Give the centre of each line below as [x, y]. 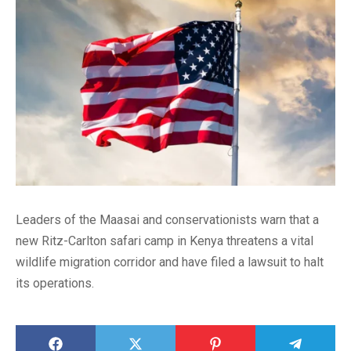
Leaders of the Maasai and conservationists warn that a [167, 220]
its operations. [55, 284]
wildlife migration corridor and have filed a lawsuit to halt [170, 262]
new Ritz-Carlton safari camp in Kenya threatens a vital [165, 241]
